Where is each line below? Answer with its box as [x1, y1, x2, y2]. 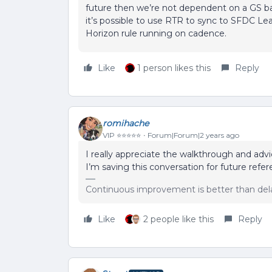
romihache [103, 117, 149, 129]
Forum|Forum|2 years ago [148, 130, 239, 140]
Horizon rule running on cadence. [86, 28, 226, 39]
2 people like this [143, 214, 214, 225]
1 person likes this [137, 63, 211, 73]
